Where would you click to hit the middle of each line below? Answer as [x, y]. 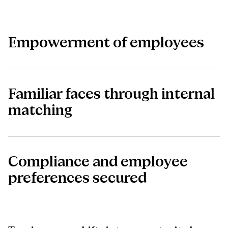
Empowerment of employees [106, 43]
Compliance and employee [98, 162]
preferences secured [77, 178]
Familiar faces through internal [111, 94]
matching [40, 111]
